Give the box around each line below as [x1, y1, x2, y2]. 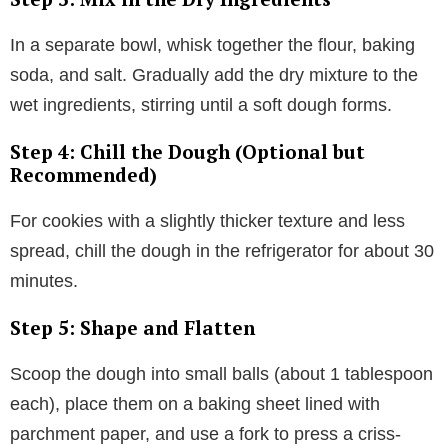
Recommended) [10, 161, 157, 187]
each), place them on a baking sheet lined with [10, 393, 380, 414]
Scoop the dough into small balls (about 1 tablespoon [10, 363, 433, 384]
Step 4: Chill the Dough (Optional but [10, 138, 365, 164]
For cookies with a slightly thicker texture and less [10, 210, 405, 231]
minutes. [10, 270, 78, 291]
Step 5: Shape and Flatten [10, 314, 255, 340]
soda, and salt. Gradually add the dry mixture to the [10, 64, 418, 85]
